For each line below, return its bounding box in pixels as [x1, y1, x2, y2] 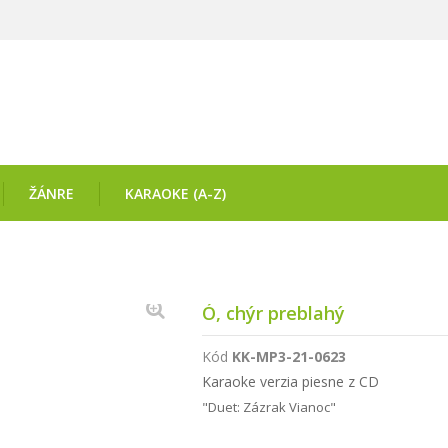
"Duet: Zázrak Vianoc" [201, 398, 336, 416]
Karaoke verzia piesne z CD [201, 372, 379, 391]
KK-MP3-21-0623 [231, 347, 346, 366]
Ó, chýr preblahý [201, 301, 345, 325]
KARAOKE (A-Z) [125, 184, 226, 203]
